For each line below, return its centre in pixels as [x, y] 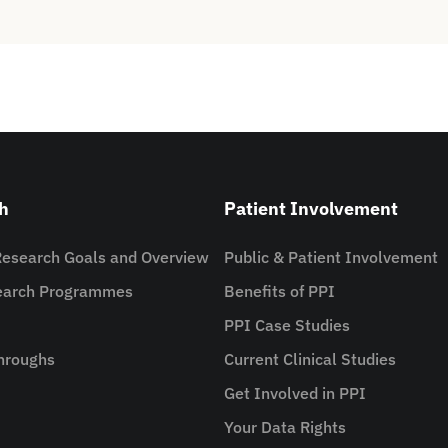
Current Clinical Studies [310, 359]
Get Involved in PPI [295, 393]
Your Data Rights [285, 427]
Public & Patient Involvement [331, 257]
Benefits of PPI [279, 291]
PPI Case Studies [287, 325]
